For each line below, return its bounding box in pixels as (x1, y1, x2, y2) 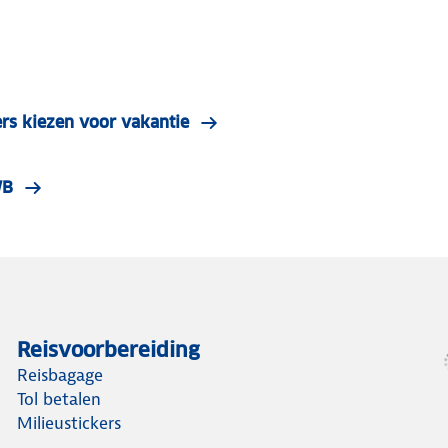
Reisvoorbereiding (17, 336, 201, 363)
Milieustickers (17, 411, 122, 434)
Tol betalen (17, 387, 102, 410)
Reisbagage (17, 363, 104, 386)
